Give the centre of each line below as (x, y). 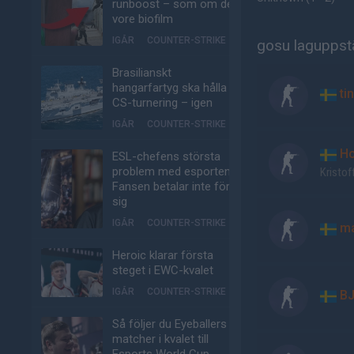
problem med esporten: (173, 171)
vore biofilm (143, 19)
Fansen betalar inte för (171, 186)
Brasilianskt (142, 73)
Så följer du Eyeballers (169, 324)
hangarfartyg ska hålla (169, 88)
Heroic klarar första (163, 255)
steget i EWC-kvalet (163, 270)
